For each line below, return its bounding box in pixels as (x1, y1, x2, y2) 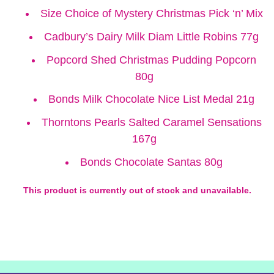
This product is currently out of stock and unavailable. (23, 185, 251, 196)
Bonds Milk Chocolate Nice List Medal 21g (48, 93, 255, 106)
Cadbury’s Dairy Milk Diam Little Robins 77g (44, 30, 259, 43)
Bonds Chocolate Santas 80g (80, 155, 223, 168)
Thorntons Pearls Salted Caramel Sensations (41, 116, 262, 129)
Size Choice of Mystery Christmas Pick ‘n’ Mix (40, 7, 263, 20)
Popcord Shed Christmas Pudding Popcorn (46, 53, 257, 66)
